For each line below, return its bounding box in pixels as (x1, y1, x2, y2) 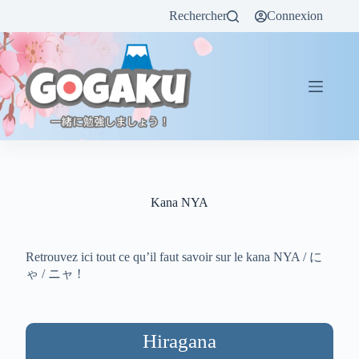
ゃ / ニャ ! (26, 267, 82, 280)
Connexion (267, 9, 324, 22)
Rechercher (169, 9, 228, 22)
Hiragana (143, 330, 216, 352)
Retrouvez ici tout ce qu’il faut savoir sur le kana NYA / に (26, 250, 323, 264)
